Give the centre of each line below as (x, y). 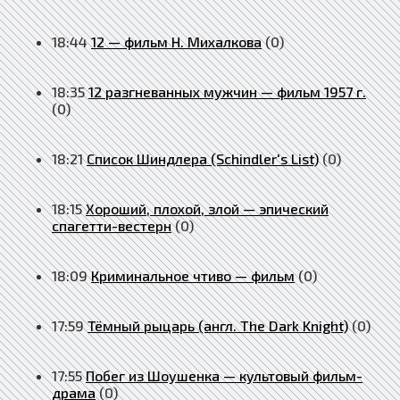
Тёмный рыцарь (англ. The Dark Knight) (218, 325)
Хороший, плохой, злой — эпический (207, 208)
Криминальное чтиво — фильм (193, 275)
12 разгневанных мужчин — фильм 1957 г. (227, 91)
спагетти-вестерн (112, 225)
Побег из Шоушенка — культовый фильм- (224, 375)
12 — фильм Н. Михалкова (176, 41)
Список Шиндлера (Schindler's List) (203, 158)
